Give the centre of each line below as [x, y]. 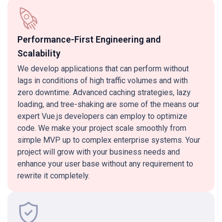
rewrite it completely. [54, 176]
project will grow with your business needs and [99, 152]
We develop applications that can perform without [103, 69]
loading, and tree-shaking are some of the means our [108, 104]
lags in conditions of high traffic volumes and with [103, 81]
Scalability [39, 53]
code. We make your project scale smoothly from [102, 128]
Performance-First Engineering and [89, 39]
